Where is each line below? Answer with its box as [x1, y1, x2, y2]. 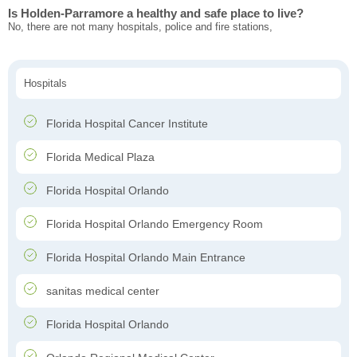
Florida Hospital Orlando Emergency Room [43, 218, 263, 231]
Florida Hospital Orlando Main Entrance [43, 251, 245, 265]
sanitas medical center [43, 284, 159, 298]
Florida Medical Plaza [43, 151, 155, 164]
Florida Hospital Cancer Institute [43, 117, 208, 131]
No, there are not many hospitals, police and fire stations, [8, 21, 273, 33]
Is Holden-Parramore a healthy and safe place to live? [8, 6, 304, 21]
